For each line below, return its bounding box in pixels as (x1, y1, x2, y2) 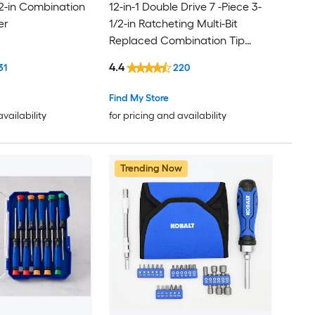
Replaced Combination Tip (108, 34, 245, 48)
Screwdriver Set (108, 51, 190, 65)
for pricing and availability (108, 109, 226, 122)
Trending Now (120, 162, 182, 174)
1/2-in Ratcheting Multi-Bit (108, 17, 238, 31)
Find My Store (108, 91, 169, 104)
